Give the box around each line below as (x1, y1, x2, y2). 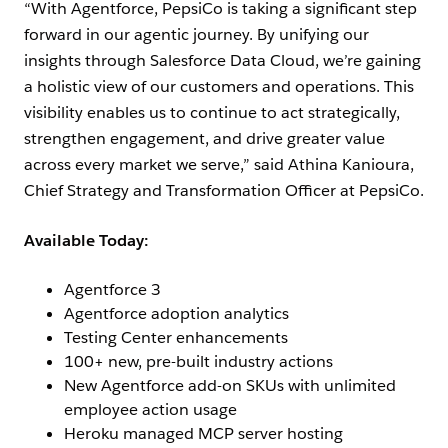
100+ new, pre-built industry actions (64, 351, 333, 373)
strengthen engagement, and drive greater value (24, 128, 385, 150)
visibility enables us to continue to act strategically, (24, 102, 400, 124)
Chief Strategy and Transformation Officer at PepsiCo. (24, 180, 424, 202)
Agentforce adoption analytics (64, 303, 289, 325)
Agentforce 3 (64, 279, 161, 301)
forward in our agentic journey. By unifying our (24, 24, 369, 46)
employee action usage (64, 399, 237, 421)
